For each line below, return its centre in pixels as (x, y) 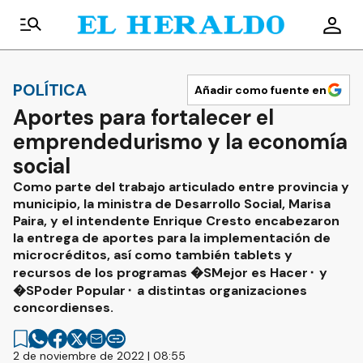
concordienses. (63, 307)
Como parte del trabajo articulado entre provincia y (181, 187)
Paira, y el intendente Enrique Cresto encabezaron (176, 221)
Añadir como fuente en (261, 90)
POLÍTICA (50, 90)
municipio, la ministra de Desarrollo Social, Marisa (172, 204)
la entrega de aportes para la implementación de (172, 238)
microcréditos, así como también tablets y (153, 255)
